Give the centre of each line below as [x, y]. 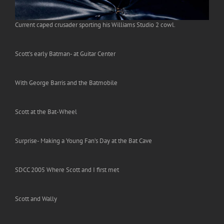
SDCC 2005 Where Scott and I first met [67, 170]
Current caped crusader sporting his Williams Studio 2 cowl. [95, 25]
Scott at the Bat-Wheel [46, 112]
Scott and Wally [36, 199]
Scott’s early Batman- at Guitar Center [65, 54]
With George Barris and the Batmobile [66, 83]
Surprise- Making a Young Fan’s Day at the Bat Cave [83, 141]
